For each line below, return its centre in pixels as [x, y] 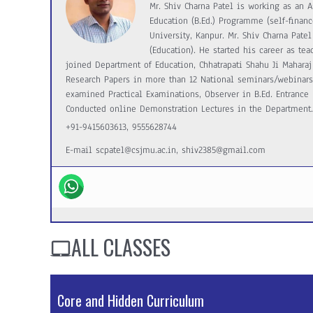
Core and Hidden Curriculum [131, 301]
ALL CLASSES [121, 247]
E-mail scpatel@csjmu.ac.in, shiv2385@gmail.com [166, 151]
